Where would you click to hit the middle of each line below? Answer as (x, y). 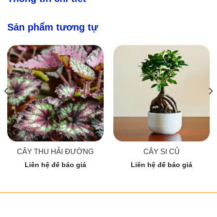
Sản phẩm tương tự (53, 27)
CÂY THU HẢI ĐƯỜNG (55, 152)
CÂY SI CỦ (162, 152)
